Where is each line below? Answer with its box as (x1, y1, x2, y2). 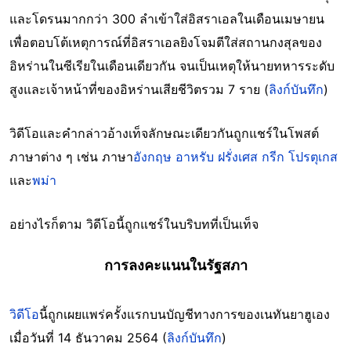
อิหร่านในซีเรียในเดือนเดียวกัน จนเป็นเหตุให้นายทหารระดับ (9, 57, 335, 74)
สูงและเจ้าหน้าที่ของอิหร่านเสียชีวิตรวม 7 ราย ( (9, 81, 269, 97)
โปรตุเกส (288, 148, 338, 165)
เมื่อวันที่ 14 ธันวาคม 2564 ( (9, 329, 167, 346)
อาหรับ (175, 148, 214, 165)
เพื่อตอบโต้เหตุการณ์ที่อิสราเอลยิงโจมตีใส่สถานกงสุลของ (9, 34, 322, 50)
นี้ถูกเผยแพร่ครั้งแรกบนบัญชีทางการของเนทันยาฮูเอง (39, 306, 330, 322)
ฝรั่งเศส (218, 148, 258, 165)
